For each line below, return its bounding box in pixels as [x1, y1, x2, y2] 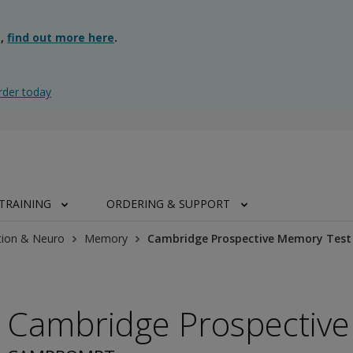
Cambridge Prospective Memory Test [147, 231, 351, 246]
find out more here [7, 30, 114, 45]
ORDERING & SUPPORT [106, 196, 230, 211]
